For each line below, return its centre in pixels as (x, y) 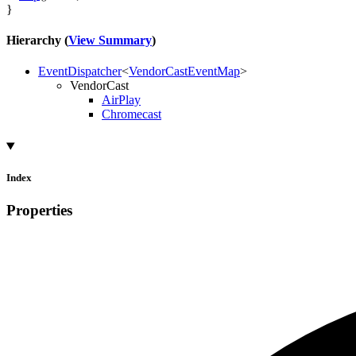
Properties (39, 210)
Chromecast (132, 114)
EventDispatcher (80, 72)
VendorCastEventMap (184, 72)
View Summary (110, 41)
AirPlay (121, 100)
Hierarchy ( (37, 41)
